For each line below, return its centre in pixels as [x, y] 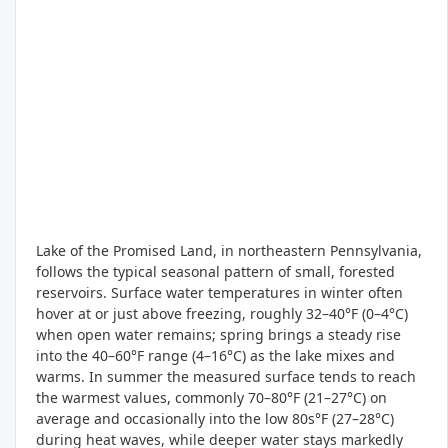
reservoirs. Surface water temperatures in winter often [219, 293]
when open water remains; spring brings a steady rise [218, 335]
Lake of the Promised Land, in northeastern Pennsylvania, [229, 251]
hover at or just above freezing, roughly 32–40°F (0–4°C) [222, 314]
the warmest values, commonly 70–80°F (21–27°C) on [211, 398]
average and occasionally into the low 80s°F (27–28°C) [215, 419]
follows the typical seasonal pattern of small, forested [215, 272]
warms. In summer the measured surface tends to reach [226, 377]
